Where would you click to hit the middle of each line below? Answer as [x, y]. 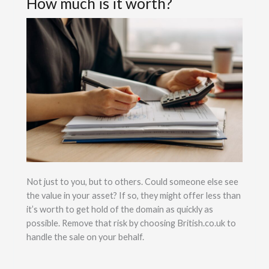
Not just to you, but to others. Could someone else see [132, 181]
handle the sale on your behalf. [85, 237]
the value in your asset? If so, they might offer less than [133, 195]
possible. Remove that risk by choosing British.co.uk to [131, 223]
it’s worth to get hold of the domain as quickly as [119, 209]
